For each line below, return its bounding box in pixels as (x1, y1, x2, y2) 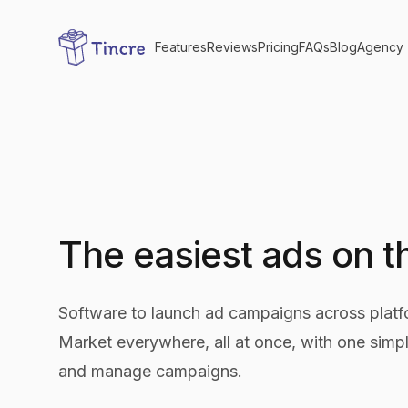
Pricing (258, 39, 299, 55)
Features (155, 39, 207, 55)
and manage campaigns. (58, 362, 242, 381)
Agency (357, 39, 403, 55)
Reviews (207, 39, 258, 55)
